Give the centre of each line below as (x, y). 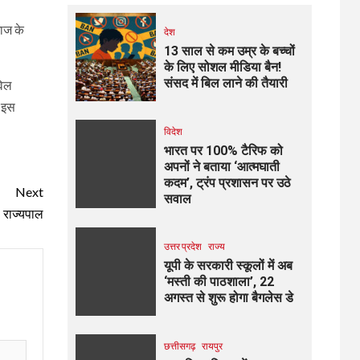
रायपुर (212, 346)
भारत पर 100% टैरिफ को (223, 150)
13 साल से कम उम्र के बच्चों (229, 51)
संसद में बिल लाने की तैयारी (225, 84)
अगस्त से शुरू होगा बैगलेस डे (228, 298)
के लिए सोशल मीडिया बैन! (222, 67)
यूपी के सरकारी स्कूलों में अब (228, 266)
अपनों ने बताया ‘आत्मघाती (221, 166)
